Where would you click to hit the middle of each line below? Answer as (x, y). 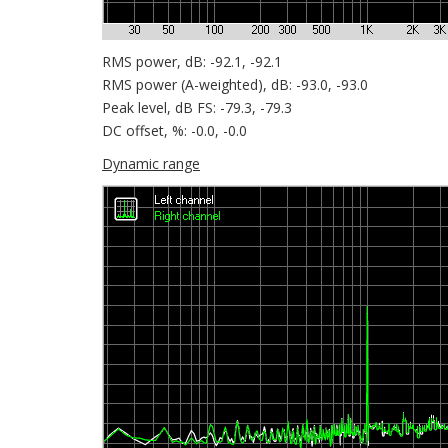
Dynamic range (151, 163)
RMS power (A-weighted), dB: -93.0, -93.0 (235, 84)
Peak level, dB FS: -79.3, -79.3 (197, 107)
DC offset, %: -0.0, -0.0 (174, 130)
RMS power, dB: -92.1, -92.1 (192, 61)
